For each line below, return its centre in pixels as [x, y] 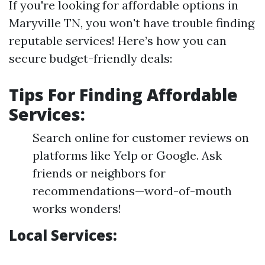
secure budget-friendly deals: [91, 58]
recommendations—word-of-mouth [132, 191]
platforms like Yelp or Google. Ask [127, 155]
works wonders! [77, 209]
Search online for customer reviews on [141, 138]
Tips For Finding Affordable [123, 95]
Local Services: [63, 235]
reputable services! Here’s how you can [118, 41]
